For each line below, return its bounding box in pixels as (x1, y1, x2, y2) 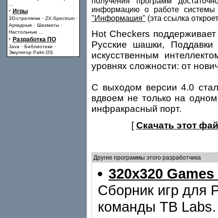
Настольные (9, 29, 37, 35)
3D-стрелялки (9, 16, 40, 21)
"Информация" (91, 14, 145, 22)
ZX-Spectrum (45, 16, 74, 21)
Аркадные (9, 22, 32, 28)
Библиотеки (24, 44, 53, 49)
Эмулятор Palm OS (9, 50, 53, 55)
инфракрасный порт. (91, 104, 182, 114)
